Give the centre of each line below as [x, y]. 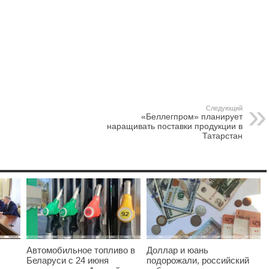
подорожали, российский [198, 261]
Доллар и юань [177, 250]
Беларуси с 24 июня [68, 261]
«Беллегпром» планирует [192, 117]
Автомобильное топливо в [81, 250]
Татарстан [222, 136]
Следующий [224, 108]
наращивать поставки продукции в [175, 126]
